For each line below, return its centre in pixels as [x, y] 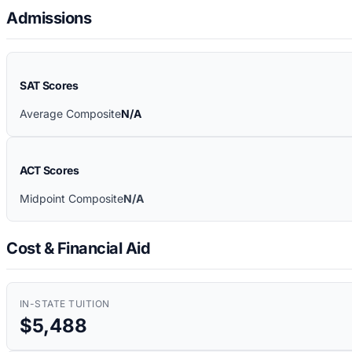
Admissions [49, 18]
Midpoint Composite [71, 199]
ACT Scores [49, 170]
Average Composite [70, 114]
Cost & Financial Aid [78, 248]
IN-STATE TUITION [65, 303]
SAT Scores [49, 86]
